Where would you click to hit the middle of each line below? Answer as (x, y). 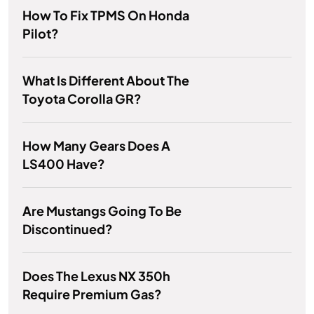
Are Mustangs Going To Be (102, 211)
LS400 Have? (64, 164)
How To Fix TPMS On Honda (106, 15)
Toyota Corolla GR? (82, 99)
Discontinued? (68, 229)
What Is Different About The (106, 81)
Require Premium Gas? (92, 294)
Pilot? (41, 34)
